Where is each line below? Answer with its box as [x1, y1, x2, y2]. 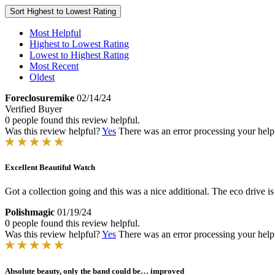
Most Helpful [29, 28, 81, 38]
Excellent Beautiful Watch [5, 163, 95, 172]
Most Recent [29, 61, 79, 71]
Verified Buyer [5, 104, 62, 114]
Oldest [29, 72, 55, 82]
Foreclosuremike [5, 93, 74, 103]
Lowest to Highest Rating [29, 50, 129, 60]
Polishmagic [5, 207, 55, 218]
